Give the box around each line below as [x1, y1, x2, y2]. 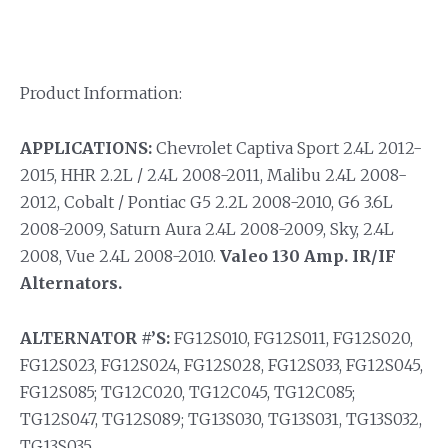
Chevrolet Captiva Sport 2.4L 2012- [152, 137, 422, 158]
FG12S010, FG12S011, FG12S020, [170, 327, 413, 348]
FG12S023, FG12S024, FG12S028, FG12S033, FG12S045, [20, 354, 423, 375]
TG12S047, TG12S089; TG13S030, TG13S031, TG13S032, [20, 408, 422, 429]
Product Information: [20, 82, 182, 103]
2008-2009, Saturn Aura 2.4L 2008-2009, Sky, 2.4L [20, 218, 394, 239]
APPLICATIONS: [20, 137, 152, 158]
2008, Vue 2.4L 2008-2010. [20, 245, 220, 266]
